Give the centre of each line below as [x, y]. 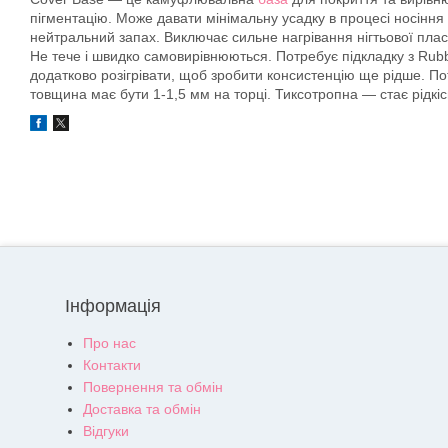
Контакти [112, 365]
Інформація [113, 306]
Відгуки [106, 431]
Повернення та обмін [153, 387]
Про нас [109, 343]
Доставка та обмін [142, 409]
